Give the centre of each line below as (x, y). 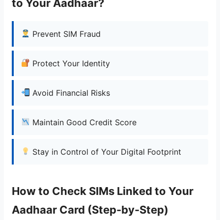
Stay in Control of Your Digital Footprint (106, 151)
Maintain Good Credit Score (83, 122)
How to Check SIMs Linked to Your (103, 191)
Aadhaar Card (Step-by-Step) (90, 209)
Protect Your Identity (70, 63)
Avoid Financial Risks (70, 93)
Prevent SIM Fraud (66, 34)
